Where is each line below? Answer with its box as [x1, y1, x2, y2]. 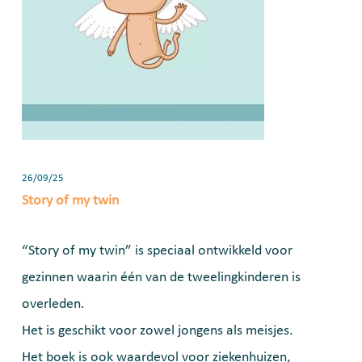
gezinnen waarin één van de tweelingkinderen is [22, 270, 301, 285]
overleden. [22, 297, 85, 312]
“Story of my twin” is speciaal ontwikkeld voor [22, 243, 293, 259]
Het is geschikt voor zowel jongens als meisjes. [22, 323, 293, 339]
